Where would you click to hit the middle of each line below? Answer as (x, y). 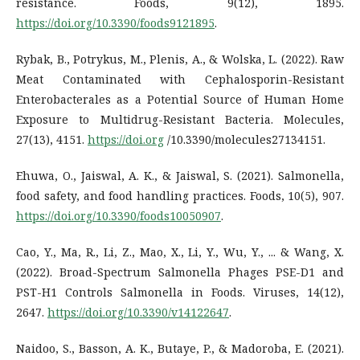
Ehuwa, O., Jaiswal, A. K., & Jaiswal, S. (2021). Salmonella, (180, 175)
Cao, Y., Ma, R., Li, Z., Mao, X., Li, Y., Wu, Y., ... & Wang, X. (180, 252)
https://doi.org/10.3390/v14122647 (138, 312)
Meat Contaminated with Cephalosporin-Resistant (180, 79)
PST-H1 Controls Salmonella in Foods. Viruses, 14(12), (180, 292)
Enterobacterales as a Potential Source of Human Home (180, 99)
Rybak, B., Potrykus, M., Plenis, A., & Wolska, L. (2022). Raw (180, 59)
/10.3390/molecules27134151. (245, 139)
